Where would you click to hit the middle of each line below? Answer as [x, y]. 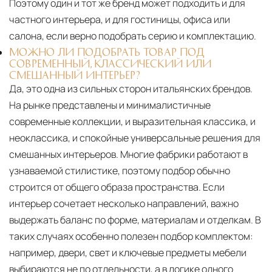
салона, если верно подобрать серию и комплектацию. [133, 36]
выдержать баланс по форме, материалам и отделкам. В [135, 220]
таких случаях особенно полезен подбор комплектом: [131, 236]
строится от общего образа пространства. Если [117, 187]
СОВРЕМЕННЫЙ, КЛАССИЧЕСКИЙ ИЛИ [110, 63]
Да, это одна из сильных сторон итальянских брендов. [131, 89]
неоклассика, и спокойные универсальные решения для [135, 138]
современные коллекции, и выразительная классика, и [132, 122]
